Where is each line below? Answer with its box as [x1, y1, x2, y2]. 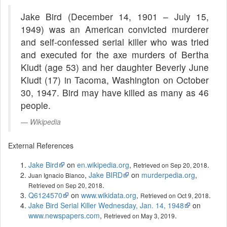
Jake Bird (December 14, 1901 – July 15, [21, 10, 209, 23]
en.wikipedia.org [77, 159, 129, 170]
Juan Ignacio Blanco [28, 170, 85, 179]
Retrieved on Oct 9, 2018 [140, 191, 209, 200]
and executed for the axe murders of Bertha [21, 48, 209, 61]
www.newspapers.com [28, 210, 100, 220]
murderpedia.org [141, 169, 195, 180]
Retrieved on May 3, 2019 [104, 211, 175, 220]
